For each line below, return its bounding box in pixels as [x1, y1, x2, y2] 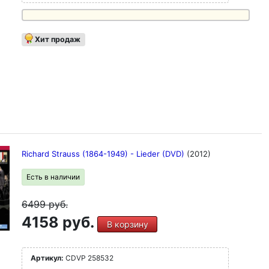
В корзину [106, 219, 148, 229]
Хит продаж [35, 35, 80, 44]
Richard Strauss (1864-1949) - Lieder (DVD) [22, 149, 187, 159]
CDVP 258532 [64, 253, 113, 262]
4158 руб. [22, 213, 97, 231]
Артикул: [31, 253, 64, 262]
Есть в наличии [26, 172, 80, 181]
